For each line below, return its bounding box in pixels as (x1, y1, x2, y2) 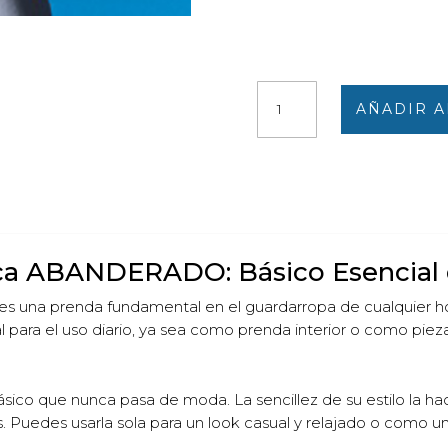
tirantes (256, 105, 307, 124)
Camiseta (256, 82, 322, 101)
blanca (256, 128, 303, 147)
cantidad (256, 174, 316, 193)
